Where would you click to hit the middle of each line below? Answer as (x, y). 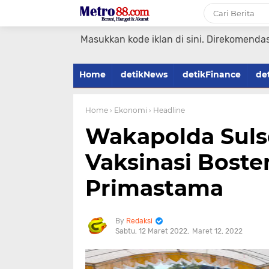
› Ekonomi (128, 110)
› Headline (167, 110)
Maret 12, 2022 (217, 231)
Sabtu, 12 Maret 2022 (151, 231)
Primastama (154, 188)
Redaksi (139, 221)
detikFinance (212, 74)
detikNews (144, 74)
